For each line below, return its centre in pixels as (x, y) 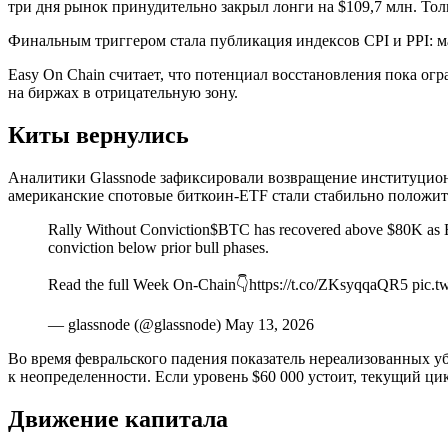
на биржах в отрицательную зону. (123, 92)
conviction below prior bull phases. (158, 247)
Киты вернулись (98, 134)
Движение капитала (118, 418)
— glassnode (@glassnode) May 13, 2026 (181, 324)
